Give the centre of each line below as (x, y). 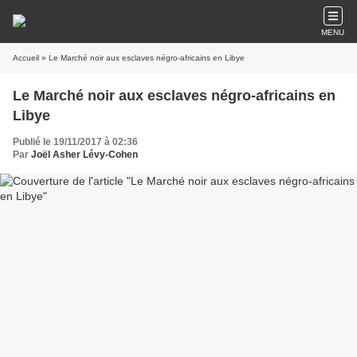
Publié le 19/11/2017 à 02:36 (75, 142)
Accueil (26, 58)
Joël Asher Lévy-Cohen (84, 155)
